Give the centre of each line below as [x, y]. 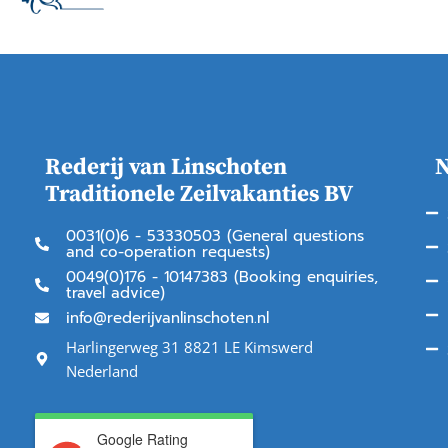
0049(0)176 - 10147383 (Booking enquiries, [221, 276]
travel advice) [115, 292]
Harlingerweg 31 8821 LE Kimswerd [189, 346]
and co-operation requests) [167, 251]
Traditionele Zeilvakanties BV [199, 194]
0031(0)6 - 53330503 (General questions [214, 235]
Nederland [101, 370]
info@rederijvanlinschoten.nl [167, 317]
